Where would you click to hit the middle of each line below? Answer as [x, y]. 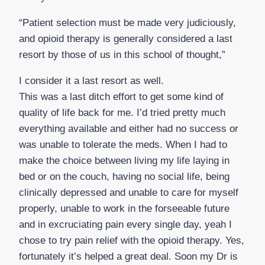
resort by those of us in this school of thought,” [122, 54]
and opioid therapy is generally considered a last [126, 38]
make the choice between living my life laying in [124, 160]
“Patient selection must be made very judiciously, [127, 22]
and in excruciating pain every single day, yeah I [125, 224]
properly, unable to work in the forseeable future [124, 208]
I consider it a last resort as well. [91, 80]
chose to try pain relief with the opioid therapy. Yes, [132, 240]
